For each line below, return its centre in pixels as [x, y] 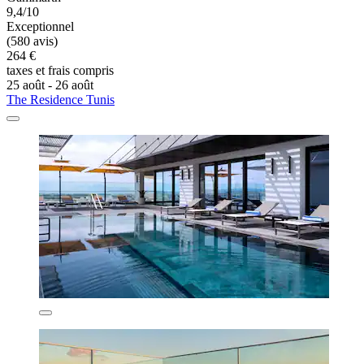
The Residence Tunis [61, 100]
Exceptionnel [40, 27]
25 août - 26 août [50, 85]
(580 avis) [32, 41]
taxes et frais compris [60, 71]
